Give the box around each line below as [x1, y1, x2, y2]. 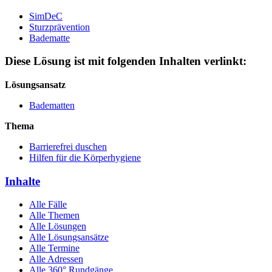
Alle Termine [29, 243, 80, 254]
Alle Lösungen [29, 221, 86, 232]
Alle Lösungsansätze [29, 232, 109, 243]
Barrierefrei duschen [29, 141, 107, 152]
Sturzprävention [29, 21, 90, 32]
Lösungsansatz [5, 80, 66, 90]
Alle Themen [29, 210, 80, 221]
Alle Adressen [29, 254, 83, 265]
